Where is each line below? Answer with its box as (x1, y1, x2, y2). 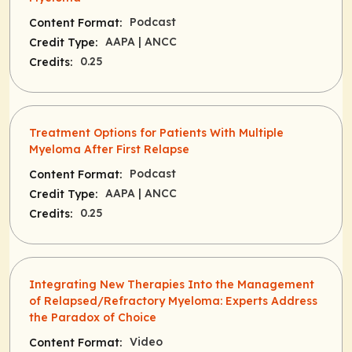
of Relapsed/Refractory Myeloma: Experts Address (29, 294, 317, 309)
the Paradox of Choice (29, 310, 156, 325)
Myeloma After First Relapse (29, 142, 189, 157)
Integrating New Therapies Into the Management (29, 277, 314, 292)
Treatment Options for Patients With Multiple (29, 126, 284, 141)
